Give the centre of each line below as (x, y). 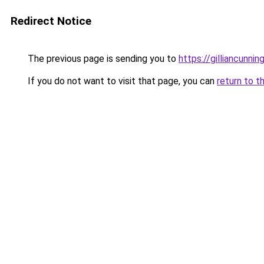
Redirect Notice (51, 21)
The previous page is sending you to (102, 59)
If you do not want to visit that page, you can (121, 81)
